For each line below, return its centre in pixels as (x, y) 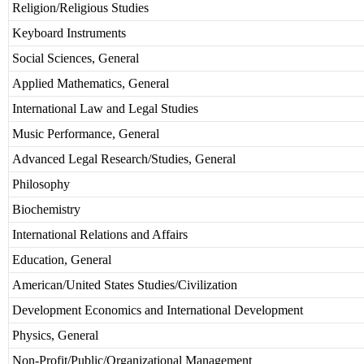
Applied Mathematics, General (91, 84)
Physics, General (55, 336)
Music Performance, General (86, 134)
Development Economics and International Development (158, 310)
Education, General (62, 260)
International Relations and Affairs (100, 235)
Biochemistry (46, 210)
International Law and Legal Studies (105, 109)
